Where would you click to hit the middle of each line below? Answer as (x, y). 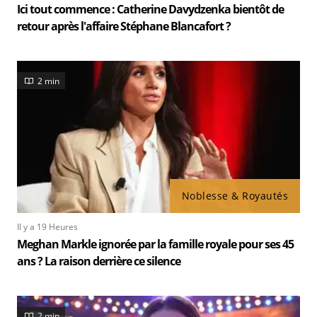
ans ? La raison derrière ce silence (99, 261)
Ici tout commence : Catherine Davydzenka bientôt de (150, 9)
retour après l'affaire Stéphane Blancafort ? (124, 26)
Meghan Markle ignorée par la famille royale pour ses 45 (155, 244)
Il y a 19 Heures (47, 227)
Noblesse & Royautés (235, 196)
